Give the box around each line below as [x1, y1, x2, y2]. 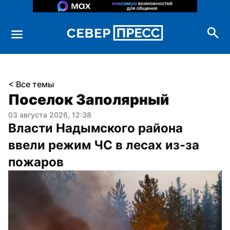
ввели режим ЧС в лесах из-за [8, 137, 199, 152]
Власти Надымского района [8, 120, 183, 136]
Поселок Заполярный [8, 90, 169, 108]
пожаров [8, 154, 64, 169]
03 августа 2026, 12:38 [8, 110, 91, 119]
